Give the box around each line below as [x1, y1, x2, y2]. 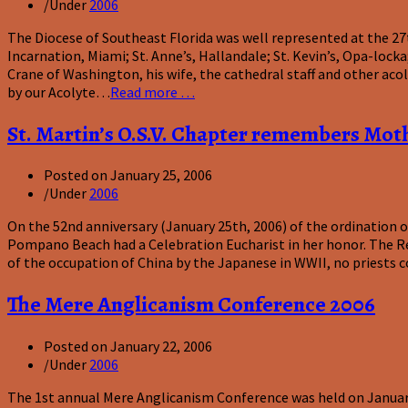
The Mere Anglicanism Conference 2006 [7, 290, 375, 320]
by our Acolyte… [7, 82, 110, 101]
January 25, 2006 [110, 166, 212, 185]
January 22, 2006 [110, 337, 212, 356]
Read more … [110, 82, 195, 101]
